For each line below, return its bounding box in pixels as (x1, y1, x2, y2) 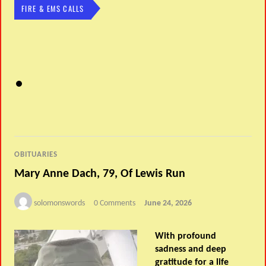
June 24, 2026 (144, 198, 192, 208)
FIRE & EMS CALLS (21, 2, 84, 14)
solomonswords (34, 198, 85, 208)
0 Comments (94, 198, 136, 208)
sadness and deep (155, 245, 227, 255)
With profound (155, 232, 217, 242)
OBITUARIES (14, 150, 58, 159)
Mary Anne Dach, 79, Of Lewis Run (14, 167, 186, 180)
